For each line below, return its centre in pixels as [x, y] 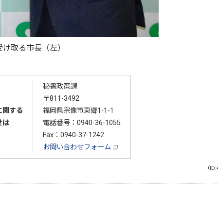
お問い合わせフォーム [78, 147]
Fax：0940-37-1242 [73, 135]
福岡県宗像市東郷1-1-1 [78, 110]
